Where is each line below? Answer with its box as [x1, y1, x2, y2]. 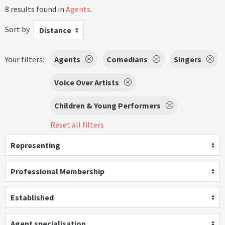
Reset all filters [50, 120, 104, 130]
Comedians [106, 54, 148, 64]
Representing [11, 140, 60, 150]
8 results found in [5, 4, 66, 14]
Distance [39, 25, 71, 35]
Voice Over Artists [54, 77, 119, 87]
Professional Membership [11, 166, 104, 176]
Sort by [5, 24, 30, 34]
